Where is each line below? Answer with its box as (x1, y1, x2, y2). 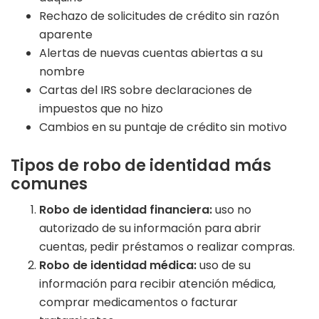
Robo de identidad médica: (39, 257, 197, 274)
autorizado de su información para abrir (39, 220, 261, 237)
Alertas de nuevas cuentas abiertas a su (39, 45, 263, 62)
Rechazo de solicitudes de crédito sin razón (39, 8, 279, 25)
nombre (39, 63, 85, 80)
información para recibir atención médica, (39, 276, 276, 293)
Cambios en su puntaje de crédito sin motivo (39, 119, 287, 136)
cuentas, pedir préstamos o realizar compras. (39, 239, 295, 256)
